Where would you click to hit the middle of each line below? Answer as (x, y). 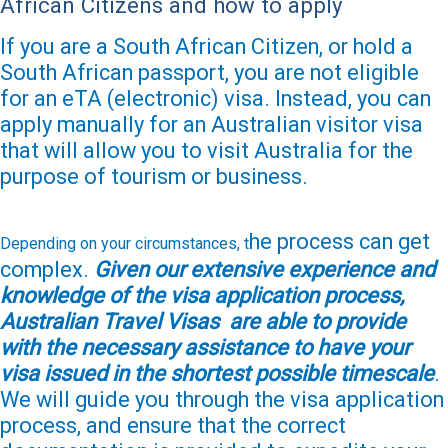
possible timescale (342, 373)
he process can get (339, 241)
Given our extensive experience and (264, 269)
